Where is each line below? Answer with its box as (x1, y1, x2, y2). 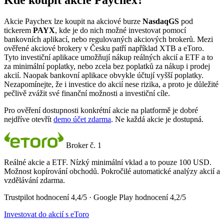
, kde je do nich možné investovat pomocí (55, 26, 186, 35)
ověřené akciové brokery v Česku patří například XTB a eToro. (4, 44, 204, 53)
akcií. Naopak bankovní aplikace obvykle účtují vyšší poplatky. (4, 71, 203, 80)
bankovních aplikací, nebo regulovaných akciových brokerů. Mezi (4, 35, 213, 44)
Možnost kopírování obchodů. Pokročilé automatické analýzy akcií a (4, 167, 220, 176)
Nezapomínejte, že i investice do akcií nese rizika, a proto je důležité (4, 80, 218, 89)
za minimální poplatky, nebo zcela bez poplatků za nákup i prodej (4, 62, 210, 71)
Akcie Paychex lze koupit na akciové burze (4, 17, 142, 26)
